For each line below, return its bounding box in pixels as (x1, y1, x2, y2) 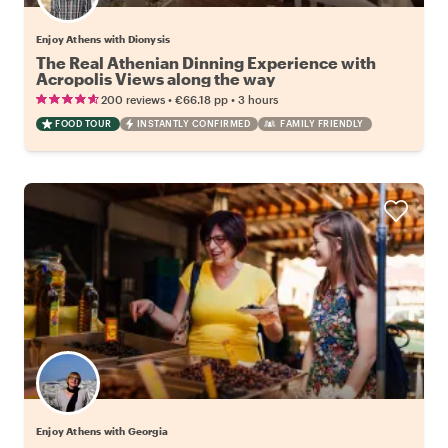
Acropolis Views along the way (36, 68, 275, 88)
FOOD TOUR (55, 117, 112, 129)
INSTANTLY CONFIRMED (136, 117, 250, 129)
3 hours (238, 92, 278, 106)
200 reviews (101, 92, 165, 106)
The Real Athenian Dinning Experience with (36, 52, 376, 72)
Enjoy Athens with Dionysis (36, 32, 171, 45)
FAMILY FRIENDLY (280, 117, 364, 129)
